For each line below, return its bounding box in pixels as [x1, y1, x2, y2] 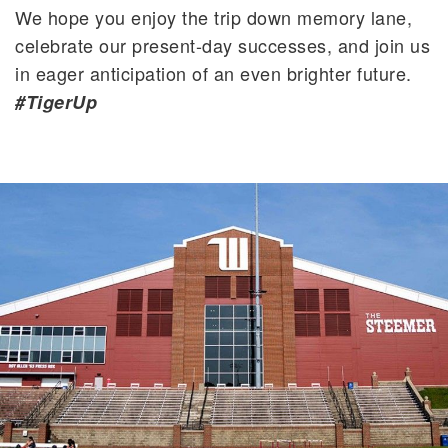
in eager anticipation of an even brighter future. [15, 60, 412, 87]
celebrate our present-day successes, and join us [15, 32, 430, 59]
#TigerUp [15, 89, 97, 116]
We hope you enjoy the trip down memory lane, [15, 4, 412, 31]
